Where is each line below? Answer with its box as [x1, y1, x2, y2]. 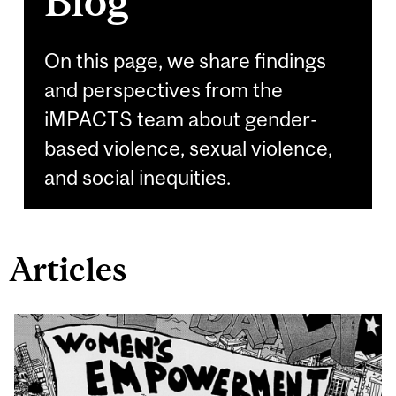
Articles [10, 250, 127, 288]
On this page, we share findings [43, 48, 326, 72]
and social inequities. [43, 164, 235, 189]
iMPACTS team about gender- [43, 106, 317, 131]
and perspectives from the [43, 77, 283, 102]
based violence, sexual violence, [43, 135, 332, 160]
